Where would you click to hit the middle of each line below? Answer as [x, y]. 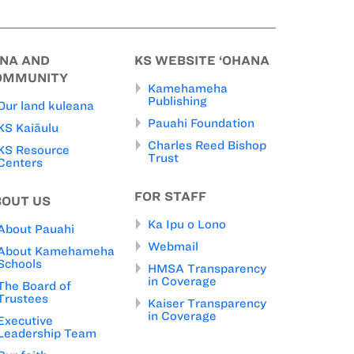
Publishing [177, 102]
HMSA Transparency [207, 269]
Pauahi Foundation [201, 124]
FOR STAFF [170, 197]
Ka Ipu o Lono [187, 225]
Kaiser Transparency [207, 304]
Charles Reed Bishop [207, 146]
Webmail [173, 247]
